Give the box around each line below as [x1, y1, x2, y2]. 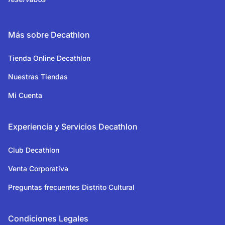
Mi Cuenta [8, 91, 42, 99]
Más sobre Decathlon [8, 30, 90, 40]
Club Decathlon [8, 146, 59, 154]
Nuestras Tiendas [8, 72, 68, 81]
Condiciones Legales [8, 213, 88, 223]
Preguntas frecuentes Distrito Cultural [8, 183, 135, 191]
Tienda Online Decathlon [8, 54, 90, 62]
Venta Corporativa [8, 164, 68, 173]
